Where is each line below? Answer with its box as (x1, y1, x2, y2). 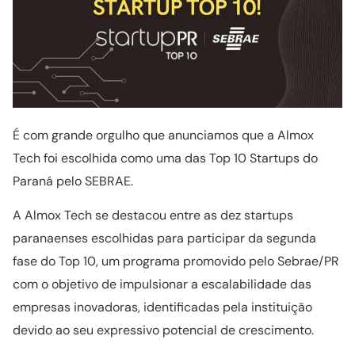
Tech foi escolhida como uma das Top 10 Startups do (13, 149, 318, 166)
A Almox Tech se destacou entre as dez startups (13, 206, 293, 223)
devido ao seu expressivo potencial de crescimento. (13, 321, 317, 338)
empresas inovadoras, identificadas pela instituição (13, 298, 312, 315)
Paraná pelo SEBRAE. (13, 172, 133, 189)
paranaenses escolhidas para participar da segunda (13, 229, 316, 246)
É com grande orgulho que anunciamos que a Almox (13, 126, 314, 143)
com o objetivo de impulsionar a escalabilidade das (13, 275, 311, 292)
